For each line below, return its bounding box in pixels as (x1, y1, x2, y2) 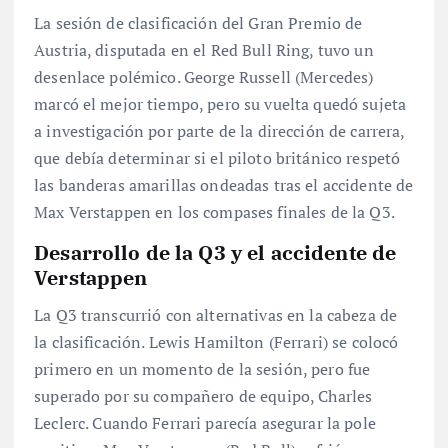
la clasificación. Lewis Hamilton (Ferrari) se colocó (34, 331, 399, 354)
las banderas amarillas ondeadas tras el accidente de (34, 173, 414, 196)
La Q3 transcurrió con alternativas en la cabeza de (34, 304, 398, 327)
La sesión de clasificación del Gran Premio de (34, 11, 363, 34)
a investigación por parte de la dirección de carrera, (34, 119, 405, 142)
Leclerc (34, 412, 86, 435)
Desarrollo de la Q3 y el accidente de (34, 239, 397, 267)
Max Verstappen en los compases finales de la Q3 (34, 200, 391, 223)
